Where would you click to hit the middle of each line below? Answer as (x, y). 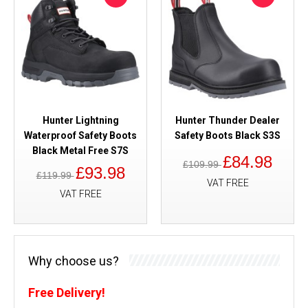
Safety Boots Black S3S (228, 135)
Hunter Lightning (80, 120)
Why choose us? (74, 261)
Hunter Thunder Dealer (228, 120)
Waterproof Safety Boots (80, 135)
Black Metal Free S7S (80, 150)
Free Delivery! (67, 292)
